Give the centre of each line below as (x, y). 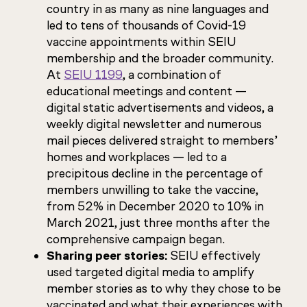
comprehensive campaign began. (136, 239)
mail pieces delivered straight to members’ (162, 140)
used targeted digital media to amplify (150, 272)
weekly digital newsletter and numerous (154, 124)
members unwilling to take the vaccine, (152, 190)
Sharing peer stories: (108, 256)
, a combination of (172, 75)
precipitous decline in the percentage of (155, 173)
